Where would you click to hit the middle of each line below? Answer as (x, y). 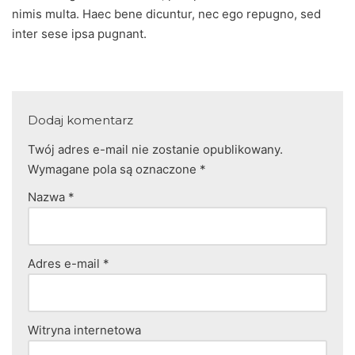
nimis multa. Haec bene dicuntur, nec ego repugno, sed (166, 14)
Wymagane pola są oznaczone (114, 169)
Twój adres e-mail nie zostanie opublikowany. (155, 149)
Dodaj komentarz (80, 120)
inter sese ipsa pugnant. (79, 34)
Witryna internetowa (84, 330)
